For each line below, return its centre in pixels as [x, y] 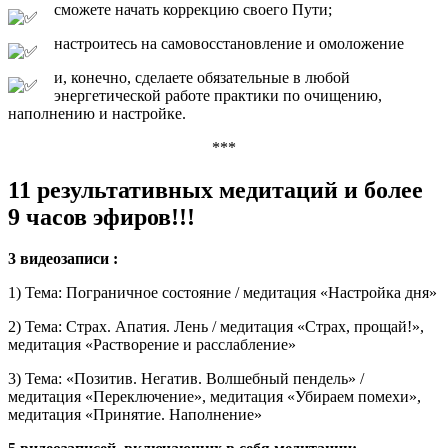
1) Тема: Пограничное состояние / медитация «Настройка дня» [222, 293]
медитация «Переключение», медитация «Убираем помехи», [214, 397]
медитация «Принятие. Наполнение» [135, 415]
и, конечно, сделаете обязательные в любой [202, 77]
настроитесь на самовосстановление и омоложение [231, 43]
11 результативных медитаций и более [215, 189]
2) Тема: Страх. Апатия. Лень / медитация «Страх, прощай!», [216, 327]
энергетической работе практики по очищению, [218, 95]
